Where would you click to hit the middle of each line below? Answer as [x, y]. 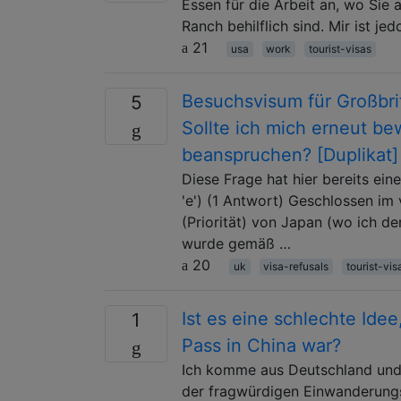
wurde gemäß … [236, 243]
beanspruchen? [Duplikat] [290, 154]
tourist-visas [340, 48]
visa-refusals [296, 266]
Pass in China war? [261, 345]
